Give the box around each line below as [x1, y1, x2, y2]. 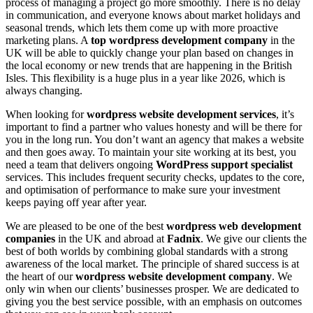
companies [6, 233, 55, 245]
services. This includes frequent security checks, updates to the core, [6, 171, 305, 184]
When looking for [6, 108, 87, 121]
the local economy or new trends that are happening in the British [6, 59, 292, 72]
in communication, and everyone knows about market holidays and [6, 9, 300, 22]
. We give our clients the [201, 233, 307, 245]
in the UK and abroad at [55, 233, 167, 245]
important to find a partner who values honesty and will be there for [6, 121, 302, 133]
